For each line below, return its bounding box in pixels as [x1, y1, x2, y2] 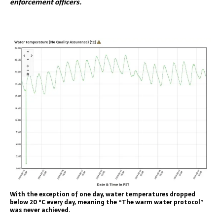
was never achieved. [10, 205, 71, 215]
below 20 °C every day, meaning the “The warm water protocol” [10, 197, 203, 207]
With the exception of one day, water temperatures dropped [10, 189, 195, 199]
